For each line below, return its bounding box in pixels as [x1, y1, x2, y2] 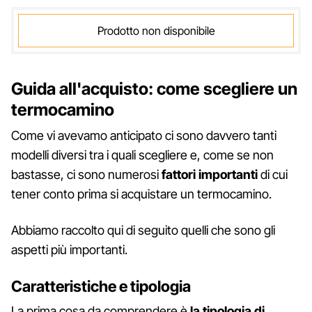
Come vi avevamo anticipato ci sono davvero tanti [11, 127, 276, 143]
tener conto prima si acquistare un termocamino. [11, 186, 272, 201]
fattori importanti [162, 166, 258, 182]
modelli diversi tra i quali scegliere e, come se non [11, 147, 274, 162]
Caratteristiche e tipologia [11, 276, 191, 295]
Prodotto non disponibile [97, 23, 215, 38]
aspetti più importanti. [11, 242, 127, 257]
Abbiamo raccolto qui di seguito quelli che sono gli [11, 222, 275, 237]
